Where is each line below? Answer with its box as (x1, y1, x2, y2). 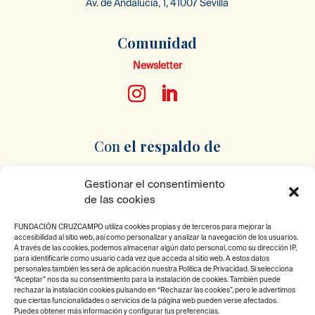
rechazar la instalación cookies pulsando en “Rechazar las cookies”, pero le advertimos (14, 286, 295, 294)
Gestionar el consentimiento (84, 178, 225, 190)
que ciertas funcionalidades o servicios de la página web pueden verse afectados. (14, 297, 278, 304)
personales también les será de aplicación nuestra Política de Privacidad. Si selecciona (14, 265, 293, 273)
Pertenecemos (103, 243, 202, 263)
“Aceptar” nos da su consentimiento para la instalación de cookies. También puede (14, 276, 281, 283)
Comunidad (117, 32, 198, 52)
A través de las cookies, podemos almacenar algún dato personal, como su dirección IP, (14, 244, 297, 252)
